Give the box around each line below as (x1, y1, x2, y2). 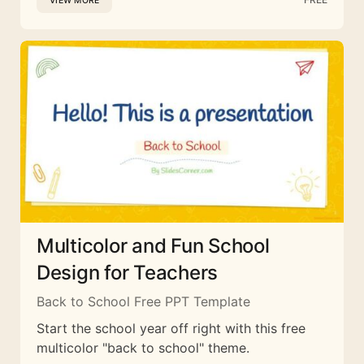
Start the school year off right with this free (37, 319, 305, 336)
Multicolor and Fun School (37, 233, 270, 258)
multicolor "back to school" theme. (37, 339, 249, 356)
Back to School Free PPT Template (37, 292, 250, 310)
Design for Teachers (37, 260, 219, 284)
